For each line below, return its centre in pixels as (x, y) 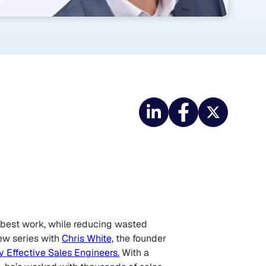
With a (134, 253)
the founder (140, 238)
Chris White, (88, 238)
